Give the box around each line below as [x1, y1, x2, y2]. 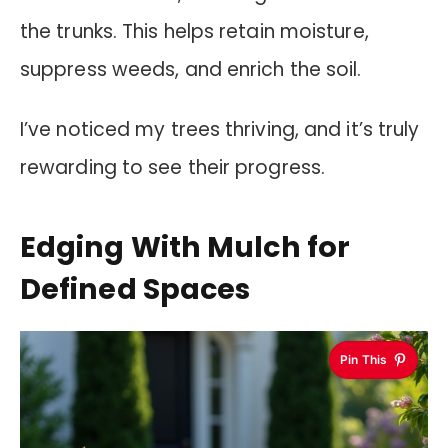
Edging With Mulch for [20, 226, 350, 267]
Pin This [340, 352, 387, 368]
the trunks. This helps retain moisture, [20, 17, 369, 45]
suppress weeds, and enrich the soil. [20, 55, 362, 83]
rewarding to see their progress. [20, 154, 326, 182]
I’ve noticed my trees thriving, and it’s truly [20, 116, 420, 144]
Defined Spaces [20, 268, 251, 309]
